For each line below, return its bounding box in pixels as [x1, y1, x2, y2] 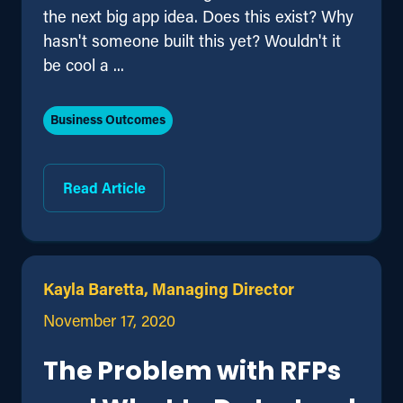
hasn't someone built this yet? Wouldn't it [43, 29, 341, 51]
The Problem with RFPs [43, 350, 341, 395]
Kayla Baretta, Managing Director [43, 277, 294, 300]
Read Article [62, 178, 146, 198]
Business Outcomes [50, 110, 166, 128]
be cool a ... [43, 53, 124, 76]
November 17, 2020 [43, 309, 175, 331]
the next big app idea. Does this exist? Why [43, 4, 354, 27]
